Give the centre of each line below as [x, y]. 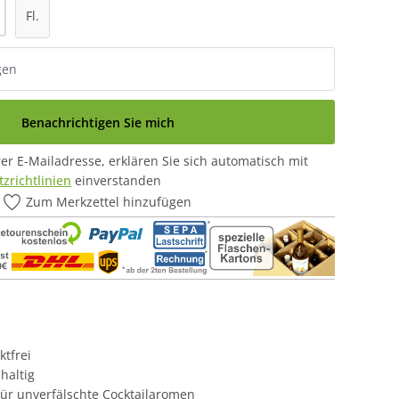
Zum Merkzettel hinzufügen [109, 202]
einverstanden [116, 180]
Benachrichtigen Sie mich [98, 122]
